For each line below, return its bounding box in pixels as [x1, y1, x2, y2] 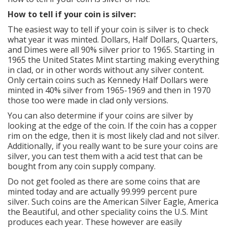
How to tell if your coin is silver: [8, 8, 136, 20]
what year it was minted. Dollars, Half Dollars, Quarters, [8, 33, 218, 45]
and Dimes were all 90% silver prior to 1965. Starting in [8, 44, 214, 55]
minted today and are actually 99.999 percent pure [8, 185, 197, 197]
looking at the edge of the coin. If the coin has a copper [8, 120, 217, 131]
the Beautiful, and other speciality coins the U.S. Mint [8, 206, 208, 217]
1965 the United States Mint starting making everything [8, 54, 219, 65]
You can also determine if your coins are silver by [8, 109, 193, 121]
